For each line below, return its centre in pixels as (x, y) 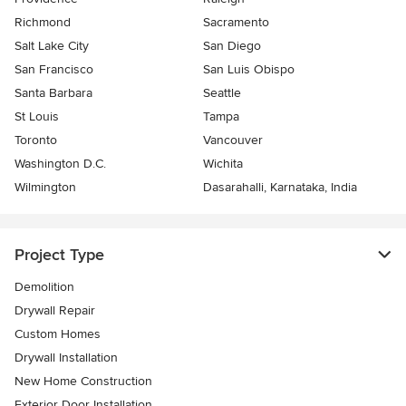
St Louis (37, 117)
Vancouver (233, 140)
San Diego (232, 46)
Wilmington (45, 188)
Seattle (222, 93)
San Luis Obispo (249, 70)
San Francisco (54, 70)
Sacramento (236, 23)
